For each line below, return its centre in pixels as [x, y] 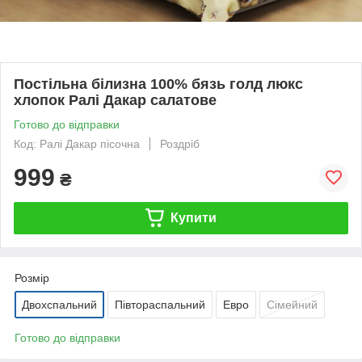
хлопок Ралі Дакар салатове [115, 100]
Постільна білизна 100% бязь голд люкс [158, 84]
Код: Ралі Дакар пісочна [77, 143]
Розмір [32, 278]
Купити [193, 217]
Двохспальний [59, 304]
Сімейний [292, 304]
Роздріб [180, 143]
